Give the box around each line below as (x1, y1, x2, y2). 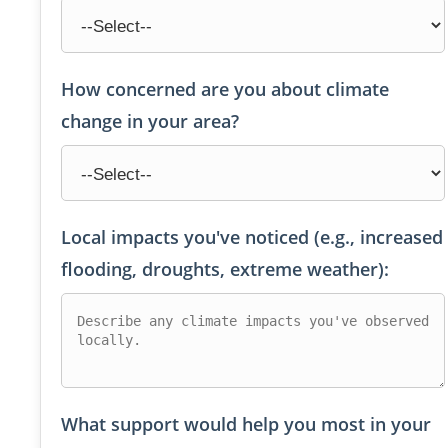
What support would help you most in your (61, 412, 431, 437)
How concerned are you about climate (61, 77, 389, 102)
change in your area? (61, 109, 239, 134)
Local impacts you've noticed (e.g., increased (61, 225, 443, 250)
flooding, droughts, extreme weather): (61, 257, 389, 282)
